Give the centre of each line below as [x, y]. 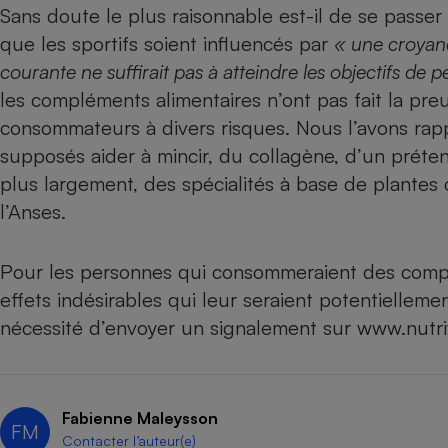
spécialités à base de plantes [310, 184]
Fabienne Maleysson [140, 418]
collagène [291, 156]
